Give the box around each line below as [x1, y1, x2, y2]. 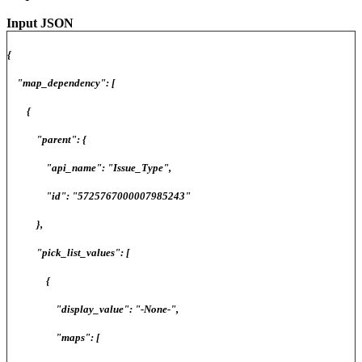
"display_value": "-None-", [7, 302, 179, 315]
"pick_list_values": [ [7, 246, 129, 259]
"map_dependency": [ [7, 76, 115, 89]
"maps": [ [7, 330, 99, 343]
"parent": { [7, 133, 86, 145]
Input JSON [6, 15, 74, 30]
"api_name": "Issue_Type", [7, 161, 171, 174]
